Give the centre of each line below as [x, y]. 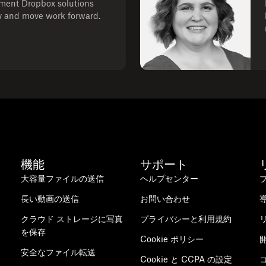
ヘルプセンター [169, 178]
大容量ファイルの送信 [62, 178]
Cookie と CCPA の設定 [186, 259]
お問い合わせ [165, 199]
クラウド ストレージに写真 [72, 219]
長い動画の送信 [50, 199]
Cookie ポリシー [172, 239]
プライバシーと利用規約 [186, 219]
